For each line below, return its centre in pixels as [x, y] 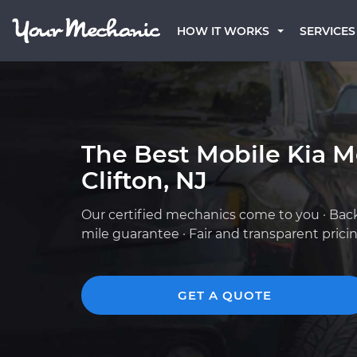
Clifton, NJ [144, 180]
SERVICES [328, 31]
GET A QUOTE [225, 295]
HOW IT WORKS [223, 31]
